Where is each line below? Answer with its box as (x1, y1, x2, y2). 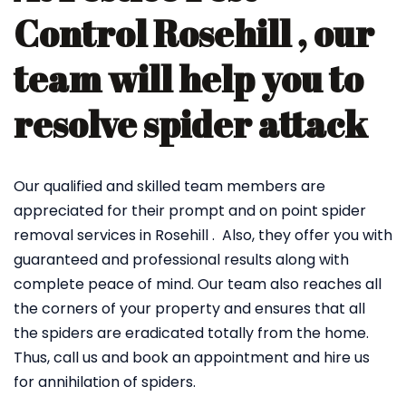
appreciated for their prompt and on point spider (14, 200, 366, 221)
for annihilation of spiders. (14, 372, 196, 392)
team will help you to (14, 54, 363, 103)
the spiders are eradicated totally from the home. (14, 323, 369, 343)
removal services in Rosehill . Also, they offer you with (14, 225, 392, 246)
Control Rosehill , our (14, 9, 374, 58)
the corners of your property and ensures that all (14, 298, 365, 319)
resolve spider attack (14, 100, 367, 149)
